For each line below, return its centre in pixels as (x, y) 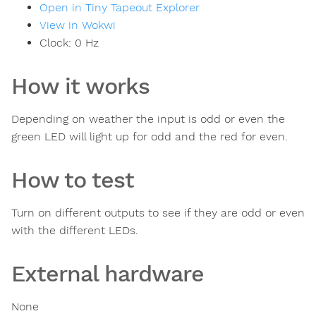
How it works (80, 86)
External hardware (108, 274)
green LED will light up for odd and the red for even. (150, 137)
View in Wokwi (78, 25)
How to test (73, 180)
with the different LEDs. (75, 231)
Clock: (57, 43)
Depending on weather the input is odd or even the (148, 119)
